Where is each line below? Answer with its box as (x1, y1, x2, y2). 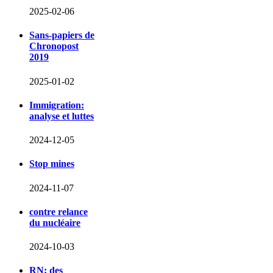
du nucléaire (29, 217, 80, 228)
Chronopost (29, 41, 79, 52)
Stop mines (29, 158, 74, 169)
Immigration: (29, 99, 84, 110)
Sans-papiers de (29, 30, 94, 41)
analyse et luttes (29, 110, 94, 121)
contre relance (29, 206, 88, 217)
